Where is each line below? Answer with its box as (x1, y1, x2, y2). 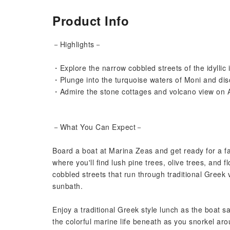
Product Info (52, 12, 129, 29)
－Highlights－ (52, 39, 102, 49)
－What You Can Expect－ (52, 122, 143, 132)
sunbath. (52, 181, 83, 191)
